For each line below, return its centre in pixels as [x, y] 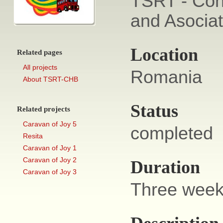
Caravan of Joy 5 [50, 124]
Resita [33, 136]
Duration [165, 167]
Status [154, 111]
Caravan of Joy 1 [50, 148]
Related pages [40, 52]
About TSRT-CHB [51, 79]
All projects [40, 67]
